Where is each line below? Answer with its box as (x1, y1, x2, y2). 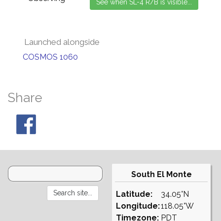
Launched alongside (24, 37, 100, 47)
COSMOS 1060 (23, 52, 78, 62)
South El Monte (131, 170, 192, 179)
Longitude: (116, 201, 160, 211)
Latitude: (116, 189, 152, 199)
